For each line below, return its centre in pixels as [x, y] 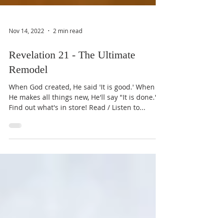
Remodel [28, 113]
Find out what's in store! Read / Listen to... [77, 151]
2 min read [68, 74]
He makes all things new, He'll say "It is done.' [82, 141]
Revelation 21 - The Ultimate [72, 99]
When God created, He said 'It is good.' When [82, 131]
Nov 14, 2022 [27, 74]
